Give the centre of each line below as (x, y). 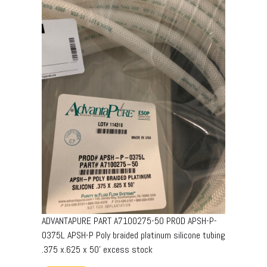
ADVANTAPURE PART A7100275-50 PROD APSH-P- (129, 221)
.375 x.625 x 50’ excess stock (97, 249)
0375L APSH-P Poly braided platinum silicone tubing (133, 235)
